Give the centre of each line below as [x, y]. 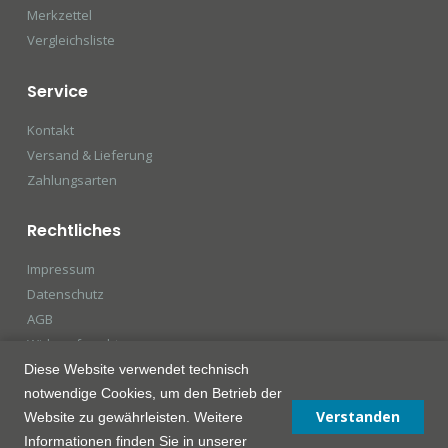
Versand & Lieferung [89, 154]
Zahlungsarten [71, 179]
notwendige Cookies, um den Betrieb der [153, 393]
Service [57, 91]
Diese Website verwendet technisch [136, 369]
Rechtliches [73, 231]
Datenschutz [65, 294]
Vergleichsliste [70, 39]
